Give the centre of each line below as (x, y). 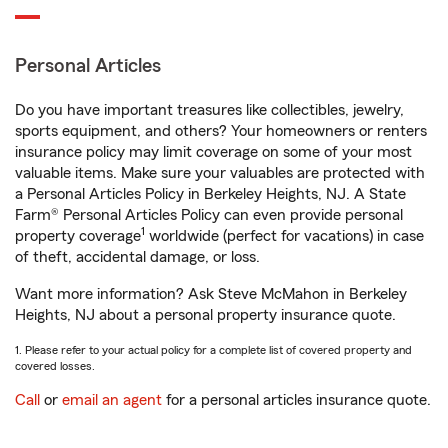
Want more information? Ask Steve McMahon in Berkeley (211, 294)
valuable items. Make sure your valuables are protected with (220, 173)
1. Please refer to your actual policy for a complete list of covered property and (213, 350)
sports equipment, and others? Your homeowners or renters (221, 131)
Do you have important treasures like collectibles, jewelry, (209, 110)
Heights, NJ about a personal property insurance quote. (205, 315)
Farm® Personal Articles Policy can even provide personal (209, 215)
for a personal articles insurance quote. (296, 400)
